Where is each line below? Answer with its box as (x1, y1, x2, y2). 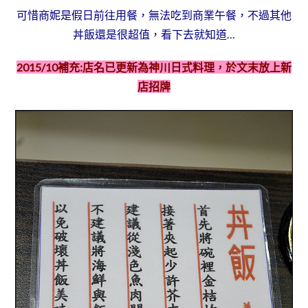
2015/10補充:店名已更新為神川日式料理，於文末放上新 (16, 60, 291, 74)
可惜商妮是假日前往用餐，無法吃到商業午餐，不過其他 (16, 8, 291, 21)
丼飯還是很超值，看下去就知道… (72, 27, 235, 41)
